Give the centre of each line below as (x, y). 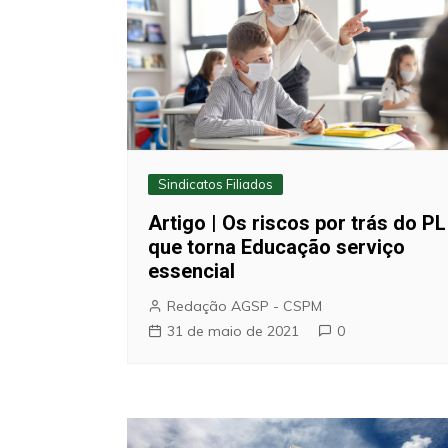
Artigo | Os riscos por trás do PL (297, 222)
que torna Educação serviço (276, 246)
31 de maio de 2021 (233, 330)
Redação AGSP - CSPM (244, 305)
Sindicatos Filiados (215, 183)
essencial (191, 270)
